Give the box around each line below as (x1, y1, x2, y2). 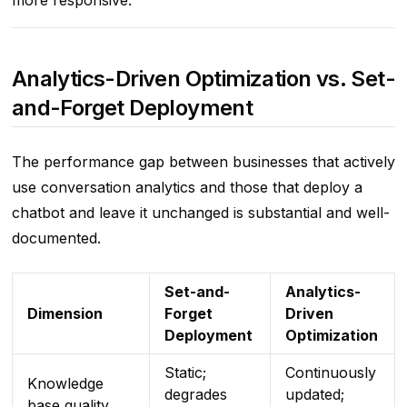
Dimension (26, 304, 103, 323)
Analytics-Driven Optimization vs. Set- (11, 65, 395, 93)
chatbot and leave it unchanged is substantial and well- (11, 203, 390, 223)
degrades (164, 385, 227, 404)
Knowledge (26, 374, 104, 393)
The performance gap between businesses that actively (11, 153, 395, 172)
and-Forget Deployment (11, 94, 253, 122)
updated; (284, 385, 344, 404)
